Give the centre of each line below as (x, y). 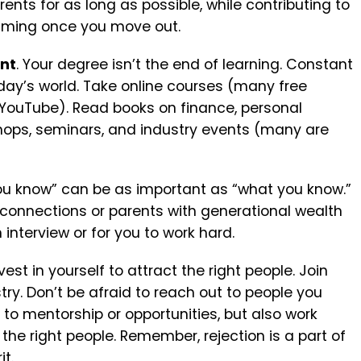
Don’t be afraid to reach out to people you (174, 293)
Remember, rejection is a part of (233, 336)
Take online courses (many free (195, 87)
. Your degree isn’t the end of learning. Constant (185, 65)
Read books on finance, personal (187, 108)
